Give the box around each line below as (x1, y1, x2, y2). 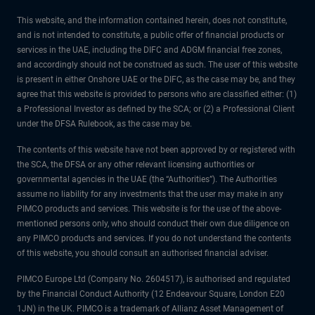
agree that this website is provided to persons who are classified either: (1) (17, 89, 297, 99)
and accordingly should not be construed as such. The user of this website (17, 60, 297, 70)
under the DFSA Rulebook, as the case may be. (17, 119, 192, 129)
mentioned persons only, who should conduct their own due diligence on (17, 219, 290, 229)
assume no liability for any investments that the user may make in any (17, 189, 283, 199)
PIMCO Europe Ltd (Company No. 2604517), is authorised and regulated (17, 274, 290, 284)
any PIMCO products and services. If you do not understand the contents (17, 233, 291, 243)
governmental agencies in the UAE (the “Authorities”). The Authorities (17, 174, 277, 184)
